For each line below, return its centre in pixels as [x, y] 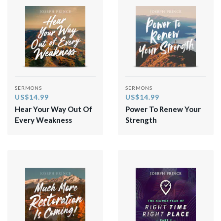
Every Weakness [43, 120]
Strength [141, 120]
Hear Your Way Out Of [54, 109]
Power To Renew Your [163, 109]
